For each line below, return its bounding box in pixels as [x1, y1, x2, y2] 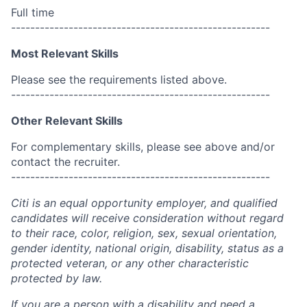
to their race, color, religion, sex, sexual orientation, [11, 226, 277, 240]
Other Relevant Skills [11, 114, 123, 127]
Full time [11, 5, 54, 19]
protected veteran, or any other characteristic [11, 256, 249, 270]
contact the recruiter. [11, 155, 120, 169]
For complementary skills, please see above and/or [11, 140, 275, 153]
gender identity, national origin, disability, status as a [11, 241, 284, 255]
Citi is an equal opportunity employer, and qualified [11, 196, 278, 210]
